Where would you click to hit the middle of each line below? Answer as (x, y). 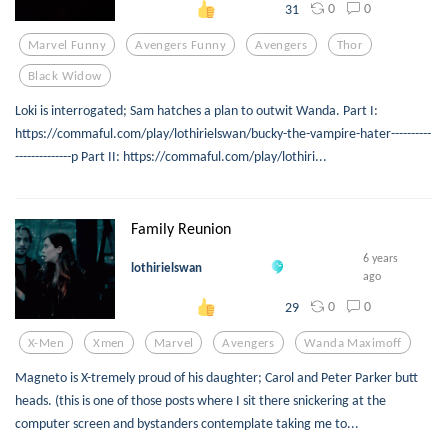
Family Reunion (181, 228)
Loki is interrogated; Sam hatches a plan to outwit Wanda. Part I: (196, 110)
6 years (381, 258)
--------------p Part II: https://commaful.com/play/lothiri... (171, 156)
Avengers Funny (181, 44)
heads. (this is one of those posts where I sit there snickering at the (200, 400)
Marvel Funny (67, 44)
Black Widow (65, 75)
